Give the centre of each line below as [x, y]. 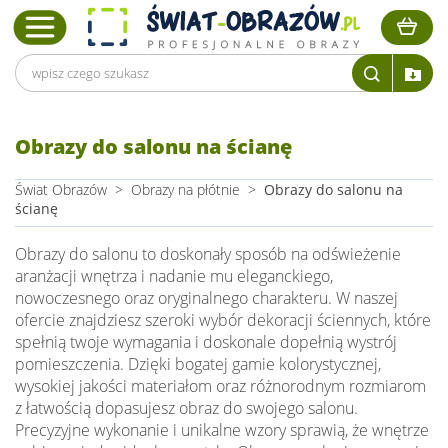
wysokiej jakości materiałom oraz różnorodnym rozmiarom [220, 386]
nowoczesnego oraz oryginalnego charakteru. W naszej [206, 298]
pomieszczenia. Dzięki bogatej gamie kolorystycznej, [198, 364]
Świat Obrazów [61, 189]
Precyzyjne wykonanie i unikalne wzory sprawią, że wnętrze [222, 430]
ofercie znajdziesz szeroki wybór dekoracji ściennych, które [223, 320]
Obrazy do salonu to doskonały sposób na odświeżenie [208, 254]
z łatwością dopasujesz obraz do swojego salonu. [186, 408]
